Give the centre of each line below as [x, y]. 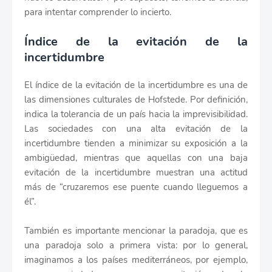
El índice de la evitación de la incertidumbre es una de [136, 85]
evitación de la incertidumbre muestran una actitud [136, 172]
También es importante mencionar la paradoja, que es [136, 231]
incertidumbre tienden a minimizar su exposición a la [136, 143]
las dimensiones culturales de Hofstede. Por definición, [136, 100]
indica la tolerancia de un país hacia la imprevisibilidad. [136, 114]
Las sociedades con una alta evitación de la [136, 129]
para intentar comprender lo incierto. [98, 12]
